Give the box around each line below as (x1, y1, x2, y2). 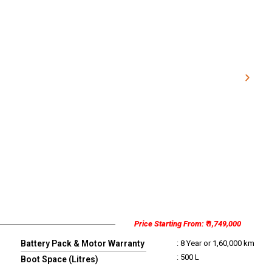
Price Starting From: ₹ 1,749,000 (134, 219, 241, 228)
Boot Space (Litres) (21, 254, 99, 264)
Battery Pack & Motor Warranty (21, 239, 145, 248)
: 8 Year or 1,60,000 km (176, 239, 254, 248)
